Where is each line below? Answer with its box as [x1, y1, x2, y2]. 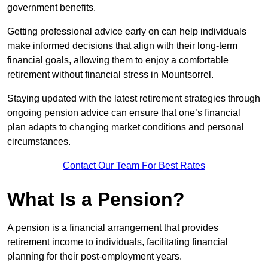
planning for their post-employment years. [7, 251, 182, 262]
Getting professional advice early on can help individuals [7, 26, 246, 37]
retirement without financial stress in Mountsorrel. [7, 69, 216, 80]
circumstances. [7, 136, 71, 147]
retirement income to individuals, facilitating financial [7, 237, 228, 248]
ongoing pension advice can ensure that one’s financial [7, 108, 240, 118]
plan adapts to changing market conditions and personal [7, 122, 244, 133]
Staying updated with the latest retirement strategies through [7, 93, 260, 104]
